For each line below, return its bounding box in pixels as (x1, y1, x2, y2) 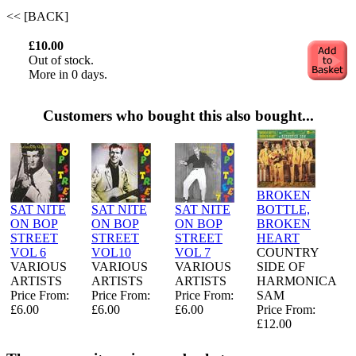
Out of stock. (29, 53, 94, 68)
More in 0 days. (29, 68, 107, 82)
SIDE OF (257, 259, 305, 273)
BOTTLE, (257, 202, 310, 216)
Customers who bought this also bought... (42, 106, 314, 124)
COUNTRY (257, 245, 319, 259)
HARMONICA (257, 273, 336, 288)
